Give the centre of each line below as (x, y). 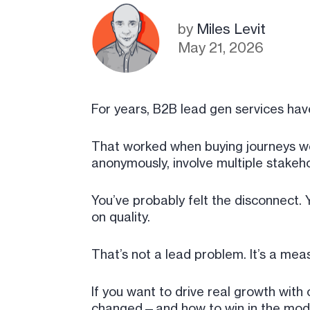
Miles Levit (231, 29)
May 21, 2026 (221, 47)
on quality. (121, 217)
